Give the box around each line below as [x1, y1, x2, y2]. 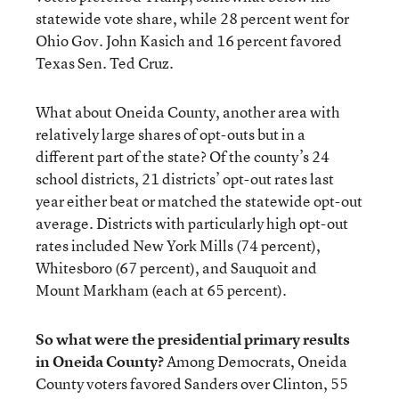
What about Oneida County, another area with [36, 102, 340, 122]
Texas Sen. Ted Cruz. [36, 53, 174, 73]
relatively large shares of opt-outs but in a [36, 124, 305, 144]
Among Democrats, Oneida [164, 351, 347, 371]
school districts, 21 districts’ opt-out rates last [36, 168, 334, 189]
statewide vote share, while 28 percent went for [36, 8, 349, 28]
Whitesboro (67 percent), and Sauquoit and [36, 257, 317, 278]
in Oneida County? [36, 351, 164, 371]
